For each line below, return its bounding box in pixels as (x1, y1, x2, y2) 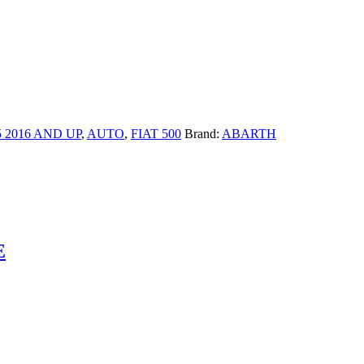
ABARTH (222, 126, 276, 141)
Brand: (184, 126, 222, 141)
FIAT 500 (131, 126, 181, 141)
